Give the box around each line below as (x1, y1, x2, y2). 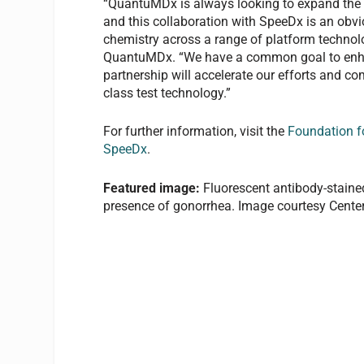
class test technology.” (103, 84, 232, 101)
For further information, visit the (103, 123, 288, 140)
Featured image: (103, 180, 201, 196)
